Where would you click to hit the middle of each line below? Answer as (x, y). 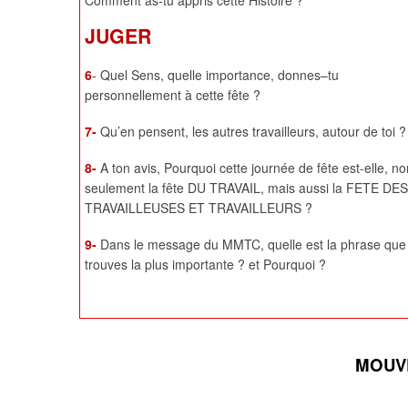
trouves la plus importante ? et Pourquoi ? (205, 265)
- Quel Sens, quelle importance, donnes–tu (215, 75)
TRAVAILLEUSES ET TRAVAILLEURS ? (199, 208)
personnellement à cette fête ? (173, 95)
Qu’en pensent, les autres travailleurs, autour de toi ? (253, 132)
